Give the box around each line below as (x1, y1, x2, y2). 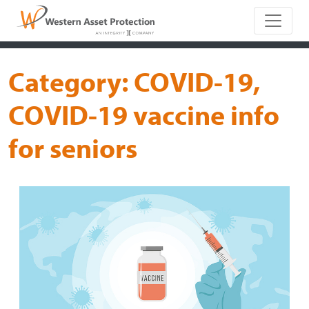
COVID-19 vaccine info (8, 97, 279, 132)
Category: (8, 63, 134, 99)
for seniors (8, 130, 137, 166)
